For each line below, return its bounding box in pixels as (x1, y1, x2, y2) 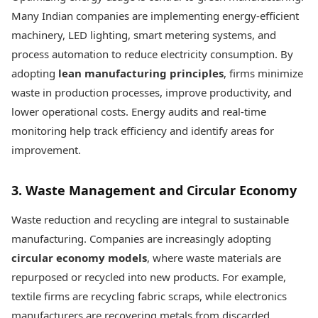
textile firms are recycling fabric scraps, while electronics (11, 289, 287, 303)
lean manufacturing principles (58, 66, 224, 80)
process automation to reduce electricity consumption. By (11, 47, 293, 61)
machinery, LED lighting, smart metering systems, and (11, 28, 276, 42)
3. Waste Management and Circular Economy (11, 182, 297, 199)
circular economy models (11, 251, 147, 265)
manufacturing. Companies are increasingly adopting (11, 231, 271, 246)
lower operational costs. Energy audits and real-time (11, 104, 266, 119)
